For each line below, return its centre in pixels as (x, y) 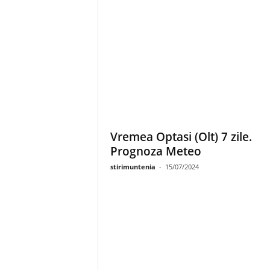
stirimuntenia (133, 167)
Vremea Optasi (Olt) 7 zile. (181, 137)
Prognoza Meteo (155, 151)
